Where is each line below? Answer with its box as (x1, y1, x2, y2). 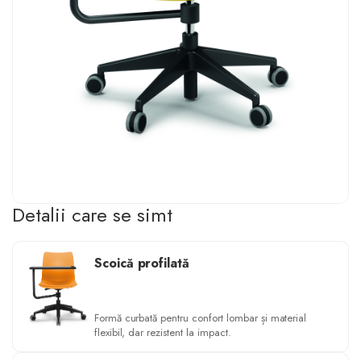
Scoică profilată (93, 253, 190, 272)
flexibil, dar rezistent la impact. (93, 324, 231, 340)
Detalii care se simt (12, 200, 172, 229)
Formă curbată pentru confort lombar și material (93, 309, 307, 326)
